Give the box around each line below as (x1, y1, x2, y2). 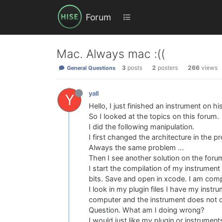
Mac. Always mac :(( (56, 47, 165, 61)
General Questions (65, 64, 115, 72)
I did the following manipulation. (89, 122, 194, 132)
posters (157, 64, 178, 72)
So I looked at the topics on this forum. (89, 112, 219, 121)
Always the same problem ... (89, 143, 184, 153)
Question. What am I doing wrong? (89, 206, 204, 215)
